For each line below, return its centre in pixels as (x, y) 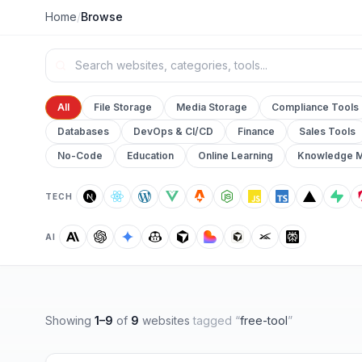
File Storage (123, 107)
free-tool (264, 320)
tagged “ (215, 320)
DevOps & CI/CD (173, 131)
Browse (102, 17)
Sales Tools (327, 131)
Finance (256, 131)
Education (150, 156)
